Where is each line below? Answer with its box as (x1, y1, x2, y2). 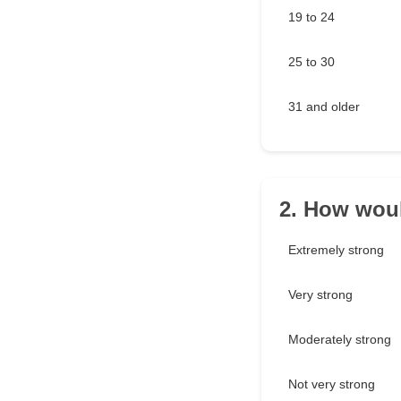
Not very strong (288, 377, 375, 392)
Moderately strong (288, 332, 391, 347)
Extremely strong (288, 243, 384, 258)
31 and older (288, 99, 360, 115)
